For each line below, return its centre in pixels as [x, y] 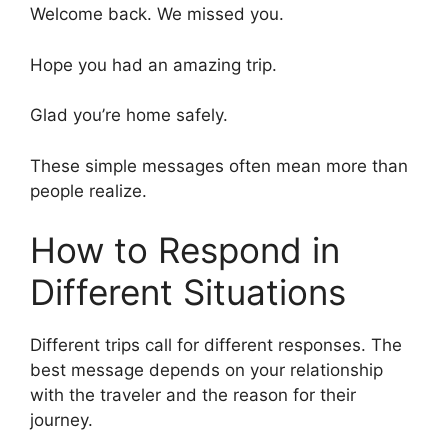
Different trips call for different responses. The [216, 345]
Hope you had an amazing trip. [153, 64]
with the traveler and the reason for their [193, 395]
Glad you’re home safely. [129, 115]
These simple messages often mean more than [219, 165]
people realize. [88, 190]
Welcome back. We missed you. [157, 14]
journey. [61, 420]
